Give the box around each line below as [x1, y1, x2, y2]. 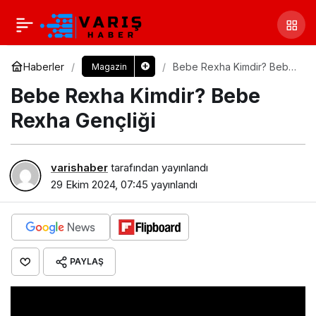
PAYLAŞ [70, 255, 104, 267]
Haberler [23, 60, 64, 73]
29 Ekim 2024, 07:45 [51, 177, 148, 191]
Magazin [91, 61, 127, 72]
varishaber [51, 160, 108, 174]
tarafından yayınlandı [108, 160, 208, 174]
